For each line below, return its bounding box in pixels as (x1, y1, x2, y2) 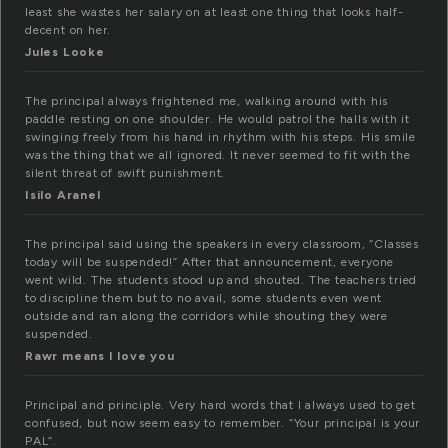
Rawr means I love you (25, 349, 175, 364)
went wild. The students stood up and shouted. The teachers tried (25, 273, 418, 288)
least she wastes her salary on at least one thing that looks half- (25, 5, 404, 20)
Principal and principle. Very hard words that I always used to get (25, 398, 416, 413)
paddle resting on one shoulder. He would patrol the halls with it (25, 112, 410, 127)
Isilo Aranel (25, 188, 101, 203)
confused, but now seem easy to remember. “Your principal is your (25, 416, 421, 431)
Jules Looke (25, 45, 105, 60)
